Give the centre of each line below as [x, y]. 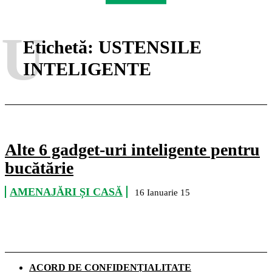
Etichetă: [61, 47]
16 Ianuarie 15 [162, 192]
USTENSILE [150, 47]
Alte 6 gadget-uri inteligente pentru [132, 150]
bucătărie [39, 168]
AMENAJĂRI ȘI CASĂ [66, 192]
